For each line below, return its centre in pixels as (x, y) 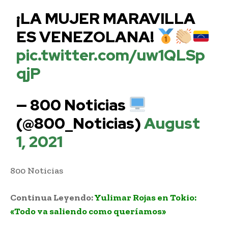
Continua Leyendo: (52, 197)
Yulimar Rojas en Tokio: (145, 197)
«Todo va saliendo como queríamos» (88, 211)
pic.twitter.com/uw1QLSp (111, 55)
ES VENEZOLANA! (87, 36)
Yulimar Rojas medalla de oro (128, 170)
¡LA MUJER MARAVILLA (106, 18)
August (172, 123)
